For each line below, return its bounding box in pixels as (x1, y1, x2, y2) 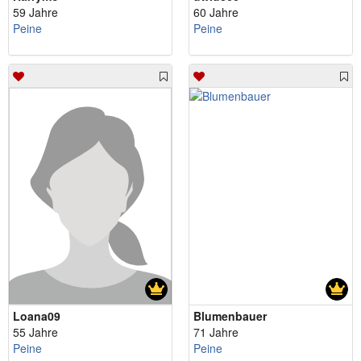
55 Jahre (13, 324, 58, 341)
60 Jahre (193, 3, 239, 20)
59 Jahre (13, 3, 58, 20)
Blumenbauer (193, 308, 267, 325)
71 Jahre (193, 324, 239, 341)
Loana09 (13, 308, 60, 325)
